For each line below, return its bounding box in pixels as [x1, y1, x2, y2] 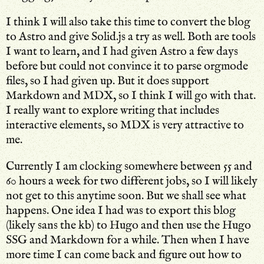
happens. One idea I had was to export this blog [6, 203, 236, 217]
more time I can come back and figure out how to [6, 247, 242, 262]
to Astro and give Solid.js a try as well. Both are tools [6, 29, 256, 44]
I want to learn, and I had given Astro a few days [6, 44, 238, 58]
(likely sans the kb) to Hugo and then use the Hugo [6, 218, 251, 232]
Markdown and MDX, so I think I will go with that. [6, 88, 256, 103]
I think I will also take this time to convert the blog [6, 15, 250, 29]
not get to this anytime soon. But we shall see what [6, 189, 246, 203]
